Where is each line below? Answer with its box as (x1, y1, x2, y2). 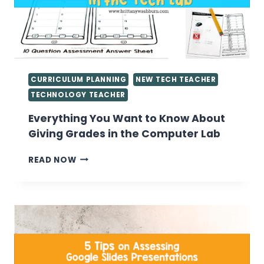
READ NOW (28, 154, 77, 166)
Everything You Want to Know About (28, 111, 225, 126)
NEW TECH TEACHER (135, 74, 216, 84)
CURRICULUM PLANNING (31, 74, 127, 84)
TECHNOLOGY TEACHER (31, 90, 126, 100)
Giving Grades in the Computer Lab (28, 126, 220, 141)
